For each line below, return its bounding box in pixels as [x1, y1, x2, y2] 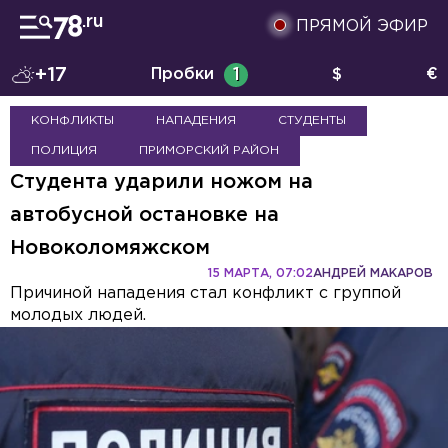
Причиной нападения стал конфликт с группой [10, 286, 401, 301]
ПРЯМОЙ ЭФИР [296, 19, 428, 34]
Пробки [151, 67, 214, 82]
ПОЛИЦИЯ [31, 145, 97, 156]
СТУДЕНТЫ [278, 115, 346, 126]
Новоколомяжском [10, 239, 210, 257]
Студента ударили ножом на [10, 173, 313, 191]
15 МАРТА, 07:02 [208, 268, 313, 279]
